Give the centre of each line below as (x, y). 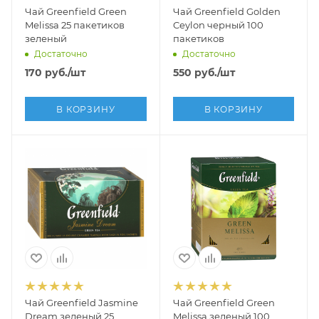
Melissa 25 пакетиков (75, 25)
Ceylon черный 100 (218, 25)
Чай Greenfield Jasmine (82, 303)
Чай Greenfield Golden (226, 11)
